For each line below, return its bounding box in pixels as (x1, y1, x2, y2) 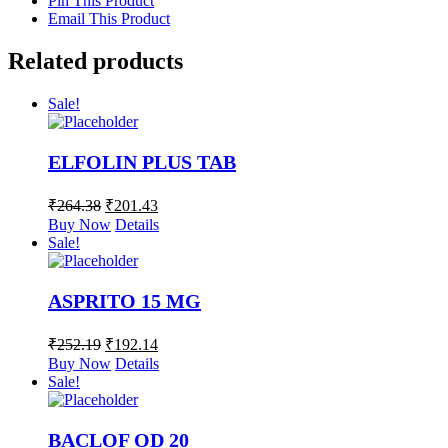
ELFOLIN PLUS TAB (48, 151, 236, 174)
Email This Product (48, 10, 170, 28)
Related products (8, 48, 183, 75)
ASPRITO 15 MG (48, 290, 201, 313)
